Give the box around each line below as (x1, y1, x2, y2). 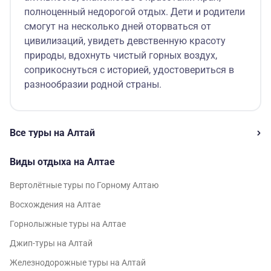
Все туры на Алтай (10, 126, 95, 139)
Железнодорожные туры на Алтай (10, 257, 146, 267)
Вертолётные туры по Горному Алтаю (10, 180, 158, 190)
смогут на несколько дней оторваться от (24, 20, 211, 32)
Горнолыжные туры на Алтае (10, 218, 126, 229)
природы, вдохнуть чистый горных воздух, (24, 49, 217, 61)
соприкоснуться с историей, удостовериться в (24, 64, 234, 76)
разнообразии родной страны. (24, 78, 162, 90)
